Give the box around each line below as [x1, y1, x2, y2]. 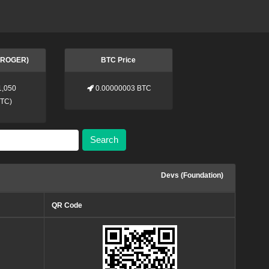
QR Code [52, 201, 82, 210]
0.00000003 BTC [95, 84, 152, 92]
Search [89, 134, 118, 145]
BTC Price [101, 56, 136, 64]
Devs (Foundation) [161, 171, 223, 180]
